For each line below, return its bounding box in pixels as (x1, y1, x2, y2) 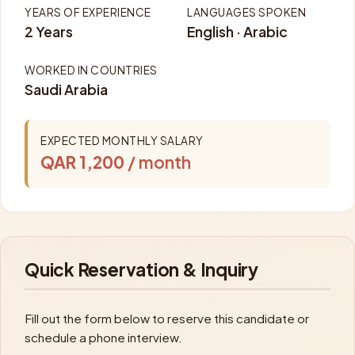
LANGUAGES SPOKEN (187, 5, 306, 19)
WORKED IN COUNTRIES (25, 63, 158, 77)
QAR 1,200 (40, 151, 124, 173)
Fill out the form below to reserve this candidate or (25, 310, 309, 326)
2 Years (25, 22, 73, 40)
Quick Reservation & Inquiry (25, 258, 258, 281)
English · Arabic (187, 22, 288, 40)
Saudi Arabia (25, 80, 108, 98)
